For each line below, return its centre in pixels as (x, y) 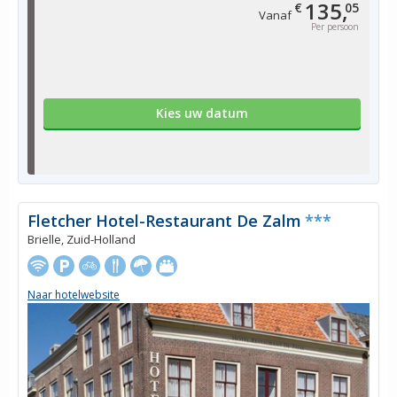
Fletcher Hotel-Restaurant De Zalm (164, 220)
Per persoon (335, 26)
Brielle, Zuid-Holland (82, 239)
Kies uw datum (202, 113)
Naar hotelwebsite (74, 295)
